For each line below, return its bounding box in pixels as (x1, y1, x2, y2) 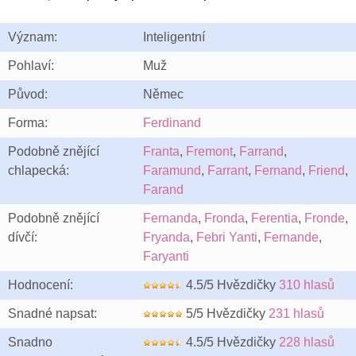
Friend (308, 164, 345, 177)
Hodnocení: (8, 278, 73, 292)
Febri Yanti (196, 230, 257, 244)
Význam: (8, 30, 57, 44)
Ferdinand (143, 116, 201, 130)
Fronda (204, 211, 245, 225)
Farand (143, 183, 184, 196)
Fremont (186, 145, 233, 158)
